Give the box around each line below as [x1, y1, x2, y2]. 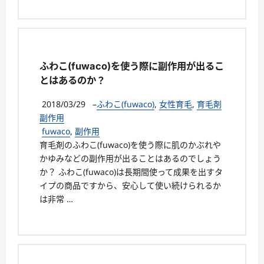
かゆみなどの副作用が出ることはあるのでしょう [39, 152, 221, 164]
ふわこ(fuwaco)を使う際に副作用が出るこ [39, 60, 224, 72]
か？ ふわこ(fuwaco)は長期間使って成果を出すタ [39, 166, 223, 177]
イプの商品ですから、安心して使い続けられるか [39, 179, 221, 191]
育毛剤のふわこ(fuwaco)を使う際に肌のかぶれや [39, 138, 221, 150]
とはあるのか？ [39, 74, 105, 87]
